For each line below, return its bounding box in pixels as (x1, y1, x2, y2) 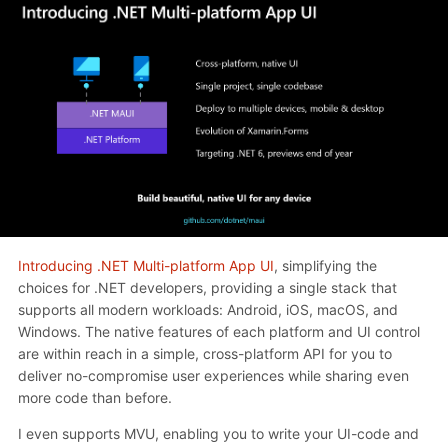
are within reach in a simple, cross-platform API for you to (18, 344, 392, 362)
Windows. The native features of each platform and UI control (18, 322, 420, 340)
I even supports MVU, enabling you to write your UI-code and (18, 424, 419, 442)
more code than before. (18, 388, 172, 406)
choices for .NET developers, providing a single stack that (18, 278, 397, 296)
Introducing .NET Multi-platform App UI (18, 256, 274, 274)
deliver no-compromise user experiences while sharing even (18, 366, 409, 384)
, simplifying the (274, 256, 377, 274)
